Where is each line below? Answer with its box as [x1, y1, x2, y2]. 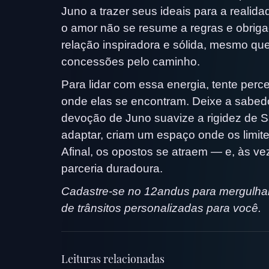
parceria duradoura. [61, 162, 163, 175]
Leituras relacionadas [61, 251, 165, 266]
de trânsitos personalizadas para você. [61, 201, 261, 214]
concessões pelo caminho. [61, 55, 200, 68]
